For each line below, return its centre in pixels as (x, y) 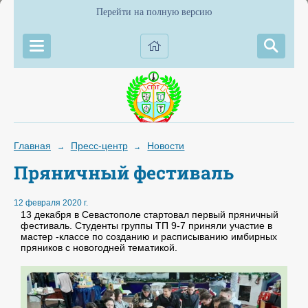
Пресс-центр (99, 146)
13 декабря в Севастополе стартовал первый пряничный (150, 215)
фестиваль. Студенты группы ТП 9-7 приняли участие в (146, 226)
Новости (166, 146)
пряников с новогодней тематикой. (99, 248)
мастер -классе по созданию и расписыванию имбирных (149, 237)
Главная (32, 146)
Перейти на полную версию (154, 12)
